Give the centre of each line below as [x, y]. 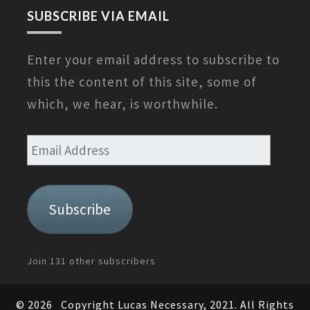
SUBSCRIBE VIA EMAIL [98, 16]
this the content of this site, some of [142, 82]
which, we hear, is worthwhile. [122, 104]
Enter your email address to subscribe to [153, 60]
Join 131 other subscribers [91, 261]
